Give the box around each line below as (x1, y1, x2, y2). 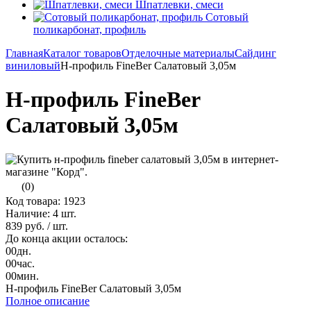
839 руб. (6, 219, 47, 232)
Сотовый (205, 11, 249, 23)
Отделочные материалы (121, 47, 235, 59)
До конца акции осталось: (6, 232, 128, 244)
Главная (6, 47, 43, 59)
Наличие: (6, 207, 53, 219)
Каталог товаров (43, 47, 121, 59)
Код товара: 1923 (6, 194, 85, 207)
